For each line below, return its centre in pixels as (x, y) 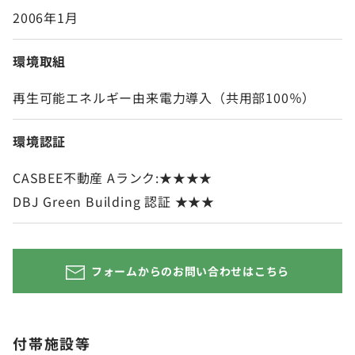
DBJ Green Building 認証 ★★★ (114, 202)
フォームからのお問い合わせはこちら (190, 271)
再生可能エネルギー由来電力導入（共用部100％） (164, 98)
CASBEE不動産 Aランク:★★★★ (113, 178)
